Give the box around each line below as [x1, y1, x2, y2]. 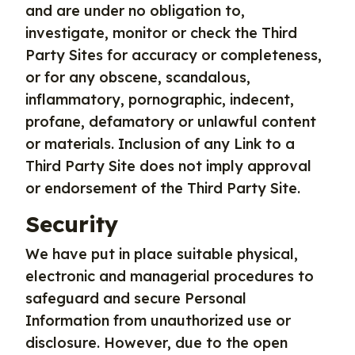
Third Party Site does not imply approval [25, 157, 311, 175]
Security [25, 210, 118, 238]
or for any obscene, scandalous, [25, 68, 250, 86]
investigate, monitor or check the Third [25, 24, 297, 42]
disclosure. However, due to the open [25, 334, 288, 352]
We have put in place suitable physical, [25, 245, 298, 263]
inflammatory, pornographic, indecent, [25, 90, 294, 109]
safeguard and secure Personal [25, 289, 246, 307]
